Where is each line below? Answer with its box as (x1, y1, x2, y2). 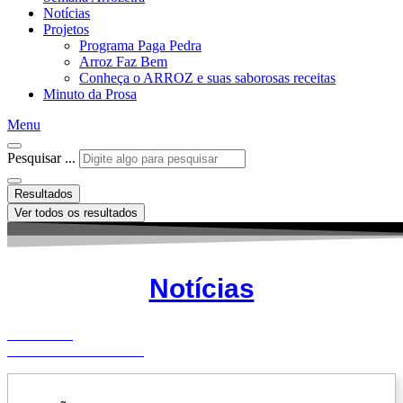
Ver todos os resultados (14, 206, 138, 219)
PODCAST (7, 326, 73, 342)
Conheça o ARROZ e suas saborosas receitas (79, 70, 336, 85)
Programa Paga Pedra (79, 38, 201, 53)
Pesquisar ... (7, 150, 76, 166)
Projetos (43, 22, 89, 37)
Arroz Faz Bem (79, 54, 167, 69)
